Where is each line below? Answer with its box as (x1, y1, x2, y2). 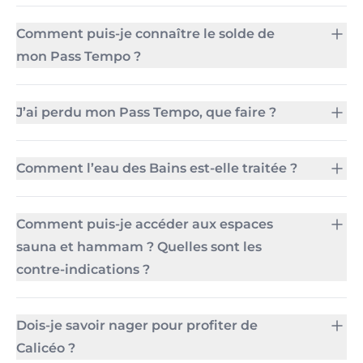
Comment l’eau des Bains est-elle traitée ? (16, 160, 297, 176)
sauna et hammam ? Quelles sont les (16, 239, 262, 254)
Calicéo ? (16, 340, 75, 356)
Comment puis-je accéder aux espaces (16, 216, 273, 232)
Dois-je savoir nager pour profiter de (16, 318, 258, 333)
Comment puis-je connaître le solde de (16, 26, 275, 41)
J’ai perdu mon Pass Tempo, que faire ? (16, 105, 276, 120)
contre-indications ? (16, 262, 150, 277)
